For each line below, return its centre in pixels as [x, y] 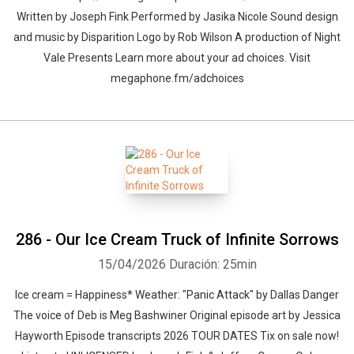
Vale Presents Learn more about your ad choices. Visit [177, 58]
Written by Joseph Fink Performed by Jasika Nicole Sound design [177, 17]
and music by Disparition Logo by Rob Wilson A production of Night [177, 37]
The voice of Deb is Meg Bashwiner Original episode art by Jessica [177, 315]
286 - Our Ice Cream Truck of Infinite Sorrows [177, 239]
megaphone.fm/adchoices [177, 78]
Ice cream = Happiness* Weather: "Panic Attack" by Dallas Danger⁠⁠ [177, 295]
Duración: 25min [213, 264]
